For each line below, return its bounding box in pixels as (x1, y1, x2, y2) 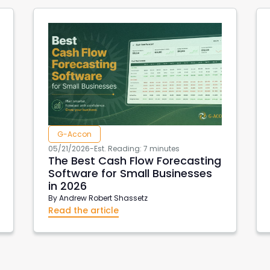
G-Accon (57, 128, 92, 139)
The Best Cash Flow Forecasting (48, 152, 221, 168)
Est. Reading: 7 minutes (93, 143, 180, 154)
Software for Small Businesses (48, 165, 212, 181)
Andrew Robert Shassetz (58, 192, 148, 203)
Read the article (48, 204, 119, 216)
